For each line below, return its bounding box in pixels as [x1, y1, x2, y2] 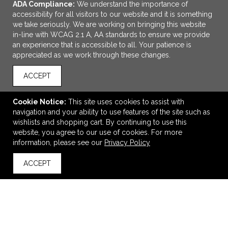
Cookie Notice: [13, 98, 66, 106]
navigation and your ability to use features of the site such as [13, 108, 210, 116]
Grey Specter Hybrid [80, 112, 148, 120]
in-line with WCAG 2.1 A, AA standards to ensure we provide [13, 31, 210, 39]
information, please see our [13, 138, 104, 147]
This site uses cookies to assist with [68, 98, 184, 106]
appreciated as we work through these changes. [13, 51, 170, 59]
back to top [17, 167, 44, 173]
